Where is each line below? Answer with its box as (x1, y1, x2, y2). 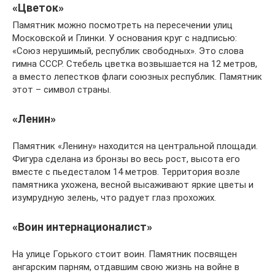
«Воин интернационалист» (12, 220, 152, 233)
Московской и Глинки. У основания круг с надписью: (12, 33, 237, 44)
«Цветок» (12, 1, 64, 14)
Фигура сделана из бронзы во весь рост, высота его (12, 153, 240, 165)
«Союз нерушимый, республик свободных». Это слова (12, 45, 244, 56)
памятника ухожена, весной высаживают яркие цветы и (12, 179, 254, 190)
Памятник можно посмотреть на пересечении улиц (12, 20, 233, 31)
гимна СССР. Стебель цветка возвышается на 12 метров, (12, 58, 257, 69)
